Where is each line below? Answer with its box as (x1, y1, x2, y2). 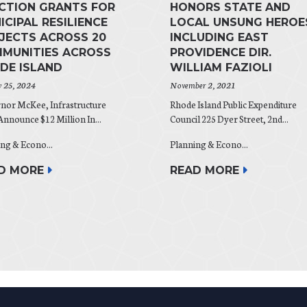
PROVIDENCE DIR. (170, 46, 271, 60)
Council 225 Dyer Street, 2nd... (170, 112, 288, 126)
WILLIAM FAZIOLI (170, 61, 272, 75)
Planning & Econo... (170, 138, 248, 151)
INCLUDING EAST (170, 31, 269, 45)
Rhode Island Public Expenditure (170, 98, 297, 112)
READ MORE (170, 164, 239, 177)
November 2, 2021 (170, 79, 235, 91)
